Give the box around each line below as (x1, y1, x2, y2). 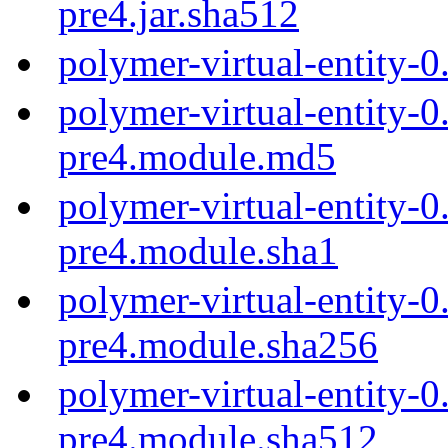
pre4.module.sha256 (58, 322, 378, 366)
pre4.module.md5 (58, 134, 336, 178)
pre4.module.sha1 (58, 228, 338, 272)
